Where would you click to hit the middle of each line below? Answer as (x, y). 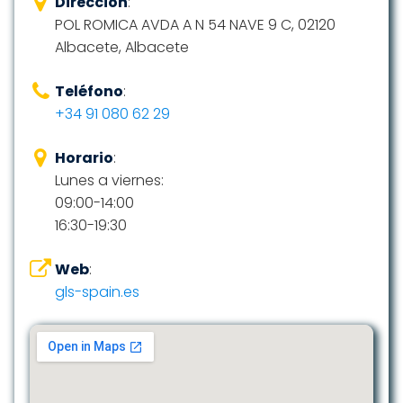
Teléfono (89, 91)
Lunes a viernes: (109, 180)
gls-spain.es (97, 292)
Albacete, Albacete (122, 47)
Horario (84, 158)
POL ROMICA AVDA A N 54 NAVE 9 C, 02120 (195, 25)
